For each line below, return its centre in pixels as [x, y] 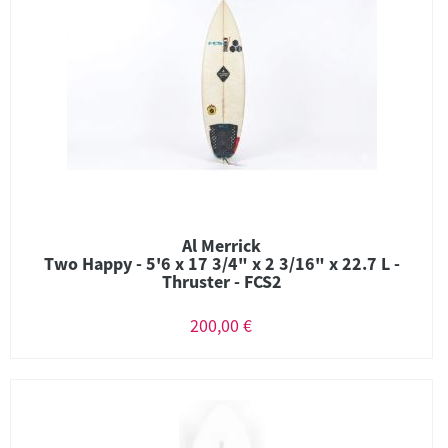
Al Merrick [221, 245]
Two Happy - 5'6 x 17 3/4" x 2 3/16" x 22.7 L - [221, 263]
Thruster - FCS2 [221, 281]
